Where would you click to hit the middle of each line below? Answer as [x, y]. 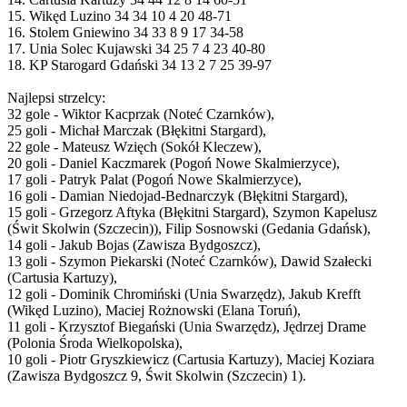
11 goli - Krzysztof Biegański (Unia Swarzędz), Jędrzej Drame [187, 326]
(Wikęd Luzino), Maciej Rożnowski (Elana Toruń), [154, 310]
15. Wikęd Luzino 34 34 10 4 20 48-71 [119, 15]
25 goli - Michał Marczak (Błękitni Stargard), [137, 130]
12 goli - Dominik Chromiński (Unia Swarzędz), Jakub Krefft [184, 293]
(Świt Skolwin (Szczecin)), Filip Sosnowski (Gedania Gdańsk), [189, 228]
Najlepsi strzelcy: [56, 97]
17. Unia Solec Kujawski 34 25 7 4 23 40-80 [136, 48]
